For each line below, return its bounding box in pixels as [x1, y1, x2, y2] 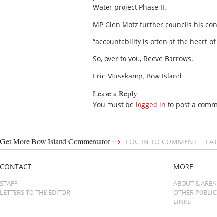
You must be [93, 100, 136, 109]
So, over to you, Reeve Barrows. [93, 54, 193, 63]
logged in [136, 100, 166, 109]
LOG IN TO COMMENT [126, 137, 197, 147]
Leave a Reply [93, 88, 137, 99]
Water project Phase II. [93, 2, 166, 12]
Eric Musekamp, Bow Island [93, 71, 182, 80]
